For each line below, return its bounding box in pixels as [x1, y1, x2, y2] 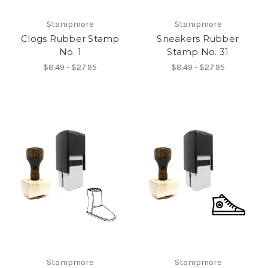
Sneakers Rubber [157, 33, 239, 45]
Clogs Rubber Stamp [21, 33, 120, 45]
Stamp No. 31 [167, 46, 229, 58]
